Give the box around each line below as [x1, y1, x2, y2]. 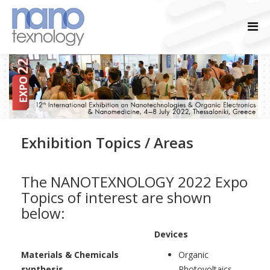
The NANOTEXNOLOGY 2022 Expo [21, 171, 248, 192]
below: [21, 202, 65, 223]
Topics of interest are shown [21, 187, 212, 207]
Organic [178, 248, 209, 260]
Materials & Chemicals [21, 248, 119, 260]
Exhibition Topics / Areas [21, 132, 193, 152]
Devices [154, 228, 188, 240]
